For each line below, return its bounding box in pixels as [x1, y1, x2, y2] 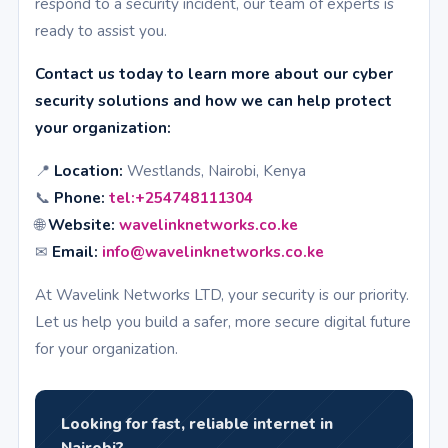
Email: [52, 241, 98, 263]
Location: [54, 160, 123, 182]
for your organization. [35, 338, 178, 360]
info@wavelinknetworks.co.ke [102, 241, 324, 263]
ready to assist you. [35, 20, 167, 42]
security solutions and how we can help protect [35, 90, 392, 112]
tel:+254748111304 [109, 187, 253, 209]
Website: [48, 214, 115, 236]
